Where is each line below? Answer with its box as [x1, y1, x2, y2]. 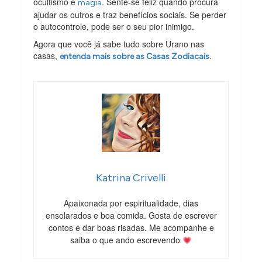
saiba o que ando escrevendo [70, 234, 183, 246]
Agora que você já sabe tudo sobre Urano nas [33, 38, 205, 50]
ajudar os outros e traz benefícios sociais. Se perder [33, 9, 227, 21]
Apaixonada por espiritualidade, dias [64, 197, 198, 209]
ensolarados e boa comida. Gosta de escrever [45, 209, 217, 222]
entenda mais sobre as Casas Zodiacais [60, 51, 210, 62]
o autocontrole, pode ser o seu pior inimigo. [33, 20, 195, 33]
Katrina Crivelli [96, 171, 166, 185]
